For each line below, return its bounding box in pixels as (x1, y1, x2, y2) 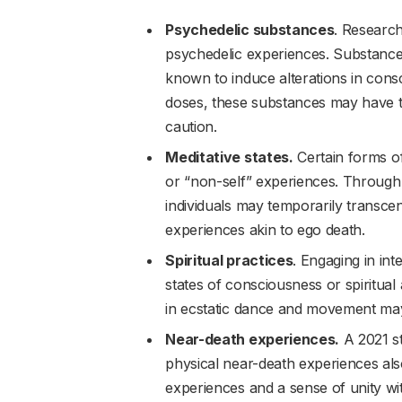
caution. (165, 118, 217, 136)
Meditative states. (165, 148, 293, 167)
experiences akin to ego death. (165, 221, 365, 240)
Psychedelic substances (165, 21, 335, 39)
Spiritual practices (165, 251, 293, 270)
